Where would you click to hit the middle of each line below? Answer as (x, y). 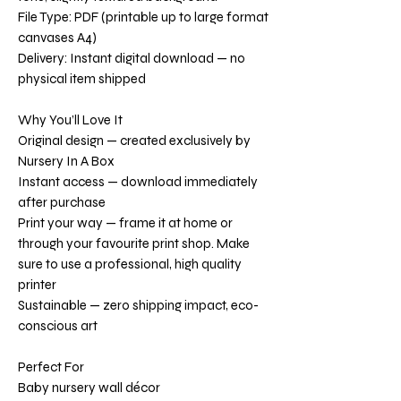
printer (37, 285)
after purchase (62, 202)
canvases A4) (57, 38)
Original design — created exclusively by (134, 141)
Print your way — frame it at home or (125, 223)
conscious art (58, 326)
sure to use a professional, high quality (130, 264)
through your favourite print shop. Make (134, 243)
